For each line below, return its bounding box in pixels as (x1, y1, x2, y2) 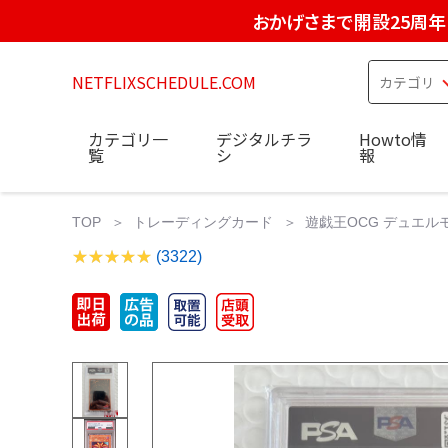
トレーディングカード (133, 213, 273, 230)
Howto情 (359, 126, 427, 151)
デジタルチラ (215, 126, 312, 151)
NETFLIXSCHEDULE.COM (72, 70, 256, 94)
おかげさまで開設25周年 (251, 8, 446, 34)
